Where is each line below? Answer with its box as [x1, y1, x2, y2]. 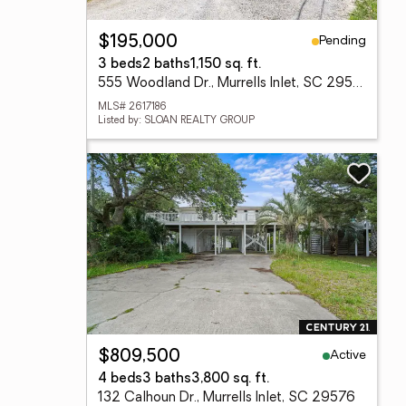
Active [330, 348, 366, 362]
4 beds [98, 372, 142, 386]
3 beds [98, 58, 142, 72]
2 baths [142, 58, 190, 72]
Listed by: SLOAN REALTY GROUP [98, 116, 255, 126]
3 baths [142, 372, 191, 386]
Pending [319, 34, 366, 48]
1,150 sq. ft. [190, 58, 261, 72]
